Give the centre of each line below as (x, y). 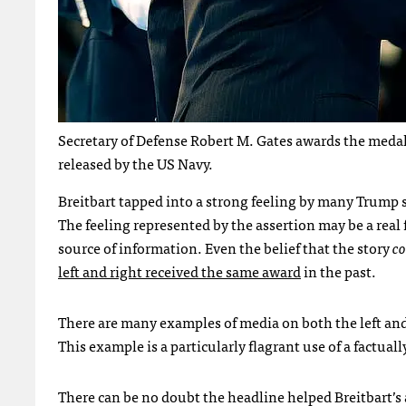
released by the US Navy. (135, 163)
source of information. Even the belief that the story (225, 247)
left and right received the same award (179, 271)
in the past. (338, 271)
